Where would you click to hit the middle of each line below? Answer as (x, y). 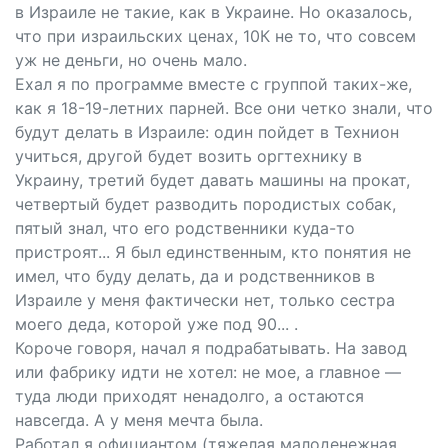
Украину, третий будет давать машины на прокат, (212, 180)
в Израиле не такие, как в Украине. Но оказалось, (213, 12)
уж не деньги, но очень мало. (131, 60)
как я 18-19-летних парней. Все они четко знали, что (224, 108)
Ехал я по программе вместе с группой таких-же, (213, 84)
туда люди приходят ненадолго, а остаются (189, 396)
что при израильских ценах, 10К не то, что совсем (215, 36)
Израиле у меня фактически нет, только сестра (205, 300)
